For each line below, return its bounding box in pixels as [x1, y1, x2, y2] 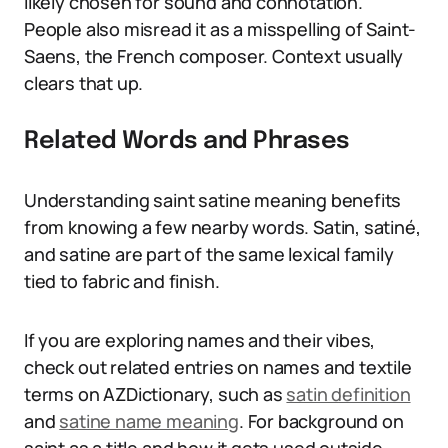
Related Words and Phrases [24, 129, 350, 154]
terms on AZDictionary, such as [24, 382, 287, 406]
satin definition [286, 382, 411, 406]
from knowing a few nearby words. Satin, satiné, [24, 215, 421, 239]
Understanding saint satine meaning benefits [24, 188, 402, 212]
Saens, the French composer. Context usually [24, 44, 404, 68]
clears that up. [24, 71, 144, 95]
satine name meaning [59, 409, 239, 433]
